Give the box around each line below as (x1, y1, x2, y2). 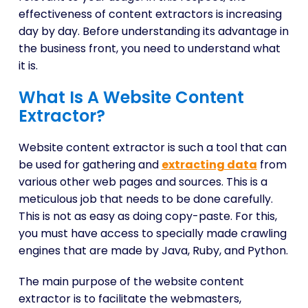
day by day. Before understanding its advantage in (18, 23, 289, 39)
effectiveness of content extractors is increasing (18, 6, 282, 22)
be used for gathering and (18, 157, 162, 173)
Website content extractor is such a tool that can (18, 140, 287, 155)
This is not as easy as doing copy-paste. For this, (18, 208, 277, 224)
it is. (18, 58, 38, 74)
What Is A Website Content (18, 86, 244, 109)
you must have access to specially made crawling (18, 225, 287, 241)
